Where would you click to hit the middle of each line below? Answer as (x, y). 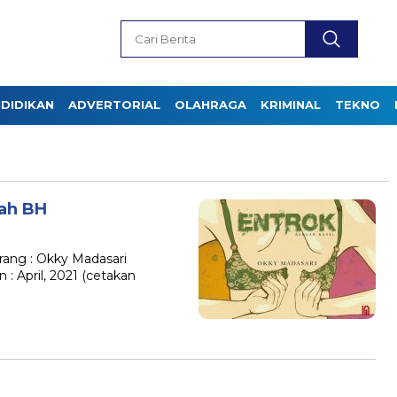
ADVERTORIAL (114, 105)
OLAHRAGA (210, 105)
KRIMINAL (291, 105)
